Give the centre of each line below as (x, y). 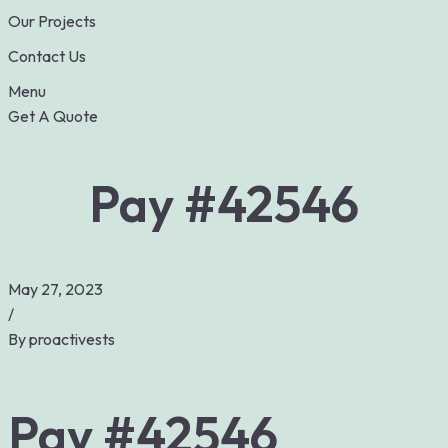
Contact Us (47, 56)
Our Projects (52, 21)
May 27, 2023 (55, 289)
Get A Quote (53, 116)
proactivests (72, 339)
